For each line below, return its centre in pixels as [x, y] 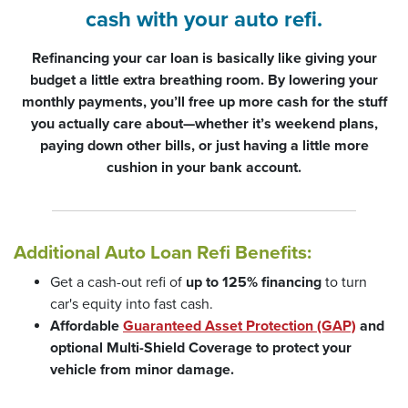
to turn [344, 282]
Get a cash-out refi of [118, 282]
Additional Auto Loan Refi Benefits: [163, 253]
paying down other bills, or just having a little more [204, 146]
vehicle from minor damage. [142, 370]
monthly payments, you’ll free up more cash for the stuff [204, 102]
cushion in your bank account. [204, 168]
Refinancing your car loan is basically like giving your [204, 58]
